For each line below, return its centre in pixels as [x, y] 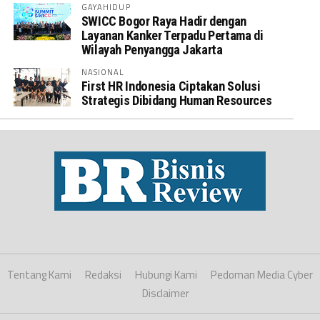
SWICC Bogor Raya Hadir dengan [164, 21]
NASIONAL [102, 72]
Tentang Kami [39, 275]
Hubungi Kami [166, 275]
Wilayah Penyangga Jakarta [152, 50]
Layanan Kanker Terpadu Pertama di [172, 35]
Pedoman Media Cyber [262, 275]
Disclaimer [165, 293]
